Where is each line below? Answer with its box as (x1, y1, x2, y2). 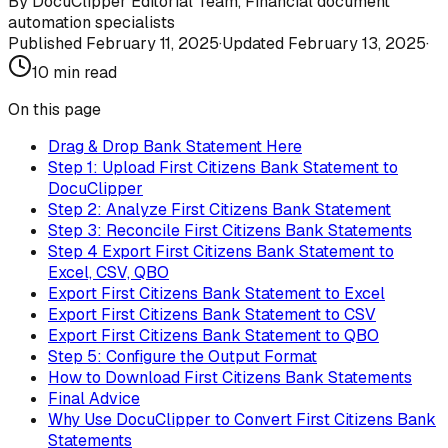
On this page (8, 99, 101, 121)
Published (8, 33, 86, 55)
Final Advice (48, 388, 140, 410)
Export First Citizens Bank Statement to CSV (48, 304, 376, 326)
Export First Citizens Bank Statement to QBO (48, 325, 379, 347)
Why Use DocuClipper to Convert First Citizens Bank (48, 409, 436, 431)
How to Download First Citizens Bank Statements (48, 367, 412, 389)
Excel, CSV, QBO (48, 262, 169, 284)
